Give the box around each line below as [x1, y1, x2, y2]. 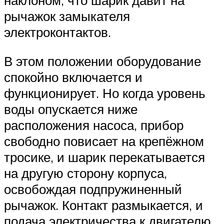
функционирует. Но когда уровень [4, 85, 205, 101]
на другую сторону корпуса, [4, 165, 167, 181]
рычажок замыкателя [4, 8, 130, 24]
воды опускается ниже [4, 101, 137, 117]
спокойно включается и [4, 69, 142, 85]
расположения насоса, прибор [4, 117, 183, 133]
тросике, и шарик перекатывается [4, 149, 205, 165]
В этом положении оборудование [4, 53, 201, 69]
